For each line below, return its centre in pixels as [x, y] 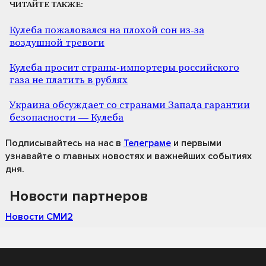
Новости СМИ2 [39, 216]
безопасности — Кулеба [66, 118]
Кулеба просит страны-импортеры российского [124, 68]
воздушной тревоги [57, 43]
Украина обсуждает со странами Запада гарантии [130, 105]
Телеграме [147, 143]
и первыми [196, 143]
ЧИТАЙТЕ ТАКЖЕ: [46, 5]
